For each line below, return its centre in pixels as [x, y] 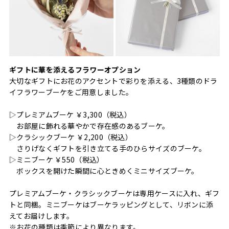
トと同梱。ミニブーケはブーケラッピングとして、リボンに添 [111, 205]
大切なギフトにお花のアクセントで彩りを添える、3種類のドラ [113, 81]
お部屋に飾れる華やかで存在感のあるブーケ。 [89, 126]
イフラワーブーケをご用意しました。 [71, 92]
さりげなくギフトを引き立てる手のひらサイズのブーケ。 [108, 148]
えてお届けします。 [42, 216]
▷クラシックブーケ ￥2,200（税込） [71, 137]
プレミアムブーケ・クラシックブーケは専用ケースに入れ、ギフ [114, 193]
